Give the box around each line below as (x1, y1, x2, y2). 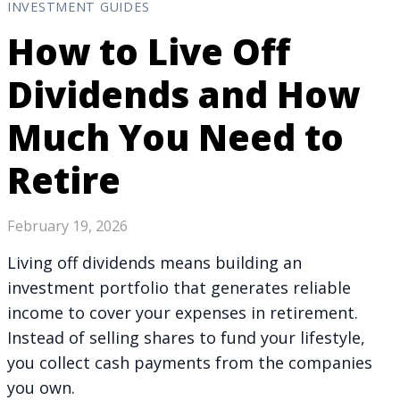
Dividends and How (7, 69, 360, 119)
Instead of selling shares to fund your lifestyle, (7, 326, 365, 348)
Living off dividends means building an (7, 251, 302, 273)
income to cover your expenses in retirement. (7, 301, 358, 323)
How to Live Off (7, 26, 290, 76)
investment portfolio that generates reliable (7, 276, 351, 298)
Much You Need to (7, 112, 344, 162)
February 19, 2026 (7, 215, 128, 236)
